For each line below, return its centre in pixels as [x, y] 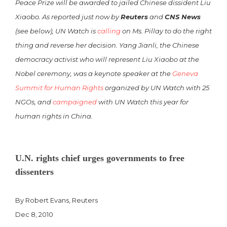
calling [109, 31]
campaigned [75, 102]
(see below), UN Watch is [56, 31]
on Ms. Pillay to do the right [166, 31]
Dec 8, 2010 [34, 215]
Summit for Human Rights [59, 88]
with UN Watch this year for [143, 102]
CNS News [183, 17]
